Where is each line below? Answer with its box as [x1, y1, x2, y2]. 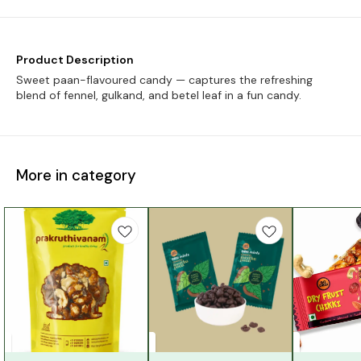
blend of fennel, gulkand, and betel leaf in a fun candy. [16, 87, 301, 102]
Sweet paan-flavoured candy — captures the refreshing [16, 72, 313, 87]
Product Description [16, 52, 134, 67]
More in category [16, 165, 136, 186]
